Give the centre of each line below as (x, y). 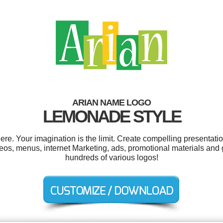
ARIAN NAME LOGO (111, 103)
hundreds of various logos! (111, 158)
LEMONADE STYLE (111, 116)
